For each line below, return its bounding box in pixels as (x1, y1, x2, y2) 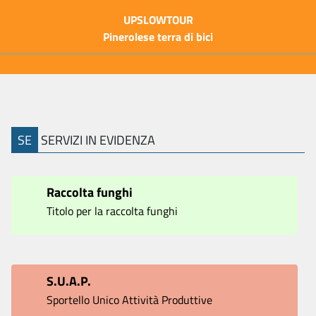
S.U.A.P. (47, 272, 91, 291)
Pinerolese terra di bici (103, 28, 213, 45)
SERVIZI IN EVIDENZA (38, 130, 155, 150)
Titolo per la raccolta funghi (47, 202, 178, 219)
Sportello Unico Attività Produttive (47, 291, 212, 308)
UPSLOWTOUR (123, 11, 193, 28)
